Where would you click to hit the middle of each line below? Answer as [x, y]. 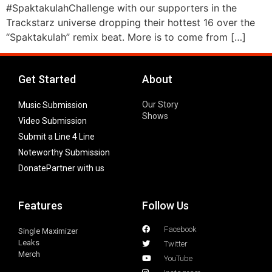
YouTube [178, 259]
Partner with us [75, 168]
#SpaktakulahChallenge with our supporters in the [121, 8]
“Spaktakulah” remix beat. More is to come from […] [126, 37]
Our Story [160, 105]
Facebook [180, 229]
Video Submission [53, 121]
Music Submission [53, 105]
